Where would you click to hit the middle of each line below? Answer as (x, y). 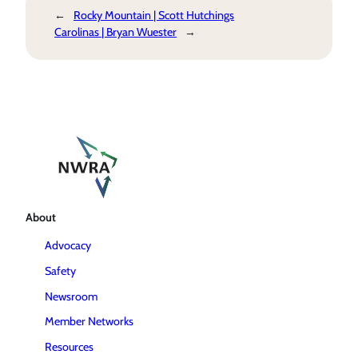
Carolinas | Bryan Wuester (115, 32)
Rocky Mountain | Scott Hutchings (154, 15)
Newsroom (71, 296)
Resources (69, 347)
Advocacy (68, 246)
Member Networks (89, 322)
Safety (60, 271)
